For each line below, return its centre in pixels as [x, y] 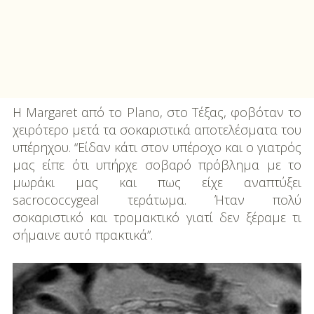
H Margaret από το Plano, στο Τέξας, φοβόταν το [157, 112]
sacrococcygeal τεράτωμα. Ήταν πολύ [157, 200]
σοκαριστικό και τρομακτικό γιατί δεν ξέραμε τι [157, 218]
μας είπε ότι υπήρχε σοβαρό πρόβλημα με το [157, 165]
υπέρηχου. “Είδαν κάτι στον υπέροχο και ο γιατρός [157, 148]
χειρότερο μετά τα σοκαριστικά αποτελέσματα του [157, 130]
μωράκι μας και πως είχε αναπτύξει [157, 183]
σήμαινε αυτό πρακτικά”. [82, 235]
